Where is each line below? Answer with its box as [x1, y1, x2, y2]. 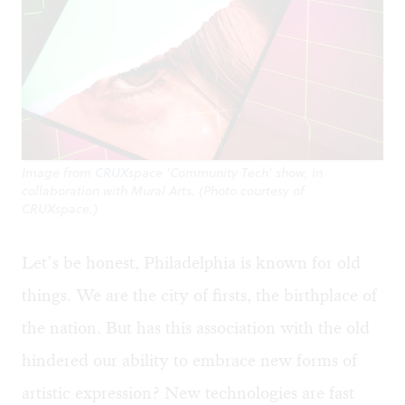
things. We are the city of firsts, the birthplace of [22, 284, 377, 307]
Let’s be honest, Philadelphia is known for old [22, 251, 361, 275]
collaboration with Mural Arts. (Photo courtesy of [22, 182, 305, 201]
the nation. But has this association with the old [22, 316, 370, 340]
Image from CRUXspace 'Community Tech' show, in [22, 164, 323, 183]
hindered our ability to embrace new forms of [22, 349, 357, 372]
